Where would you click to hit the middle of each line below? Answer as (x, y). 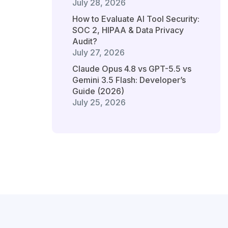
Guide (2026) (98, 91)
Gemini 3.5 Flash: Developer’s (129, 80)
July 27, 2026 (98, 53)
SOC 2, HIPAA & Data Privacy (128, 30)
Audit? (85, 41)
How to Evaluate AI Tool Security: (136, 19)
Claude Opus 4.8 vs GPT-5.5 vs (132, 69)
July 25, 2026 (99, 103)
